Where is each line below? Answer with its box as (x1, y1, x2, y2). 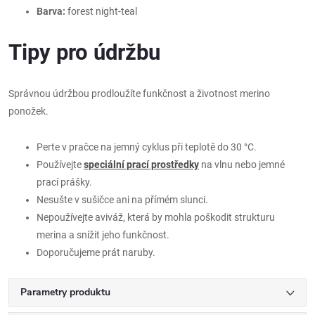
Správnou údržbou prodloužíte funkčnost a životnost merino (8, 87, 270, 99)
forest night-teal (65, 5, 137, 17)
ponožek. (8, 105, 49, 117)
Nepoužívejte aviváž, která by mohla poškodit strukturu (37, 211, 275, 223)
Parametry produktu (20, 285, 110, 299)
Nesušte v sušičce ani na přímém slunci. (37, 193, 208, 205)
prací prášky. (37, 176, 92, 188)
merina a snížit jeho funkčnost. (37, 229, 169, 240)
